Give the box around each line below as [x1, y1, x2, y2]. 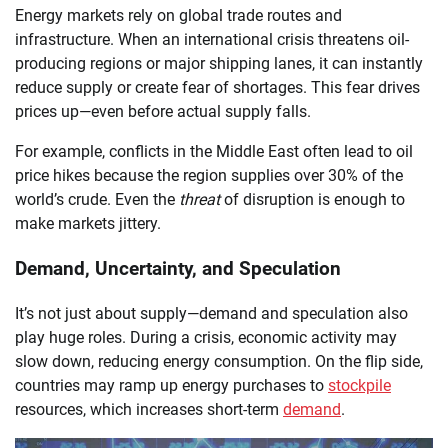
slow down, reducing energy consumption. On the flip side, [15, 351, 423, 371]
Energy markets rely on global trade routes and [15, 6, 342, 26]
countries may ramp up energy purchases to [15, 375, 328, 395]
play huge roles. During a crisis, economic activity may [15, 327, 397, 347]
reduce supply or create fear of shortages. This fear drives [15, 78, 420, 98]
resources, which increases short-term [15, 399, 283, 419]
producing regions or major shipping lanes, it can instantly [15, 54, 423, 74]
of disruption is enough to [220, 190, 405, 210]
